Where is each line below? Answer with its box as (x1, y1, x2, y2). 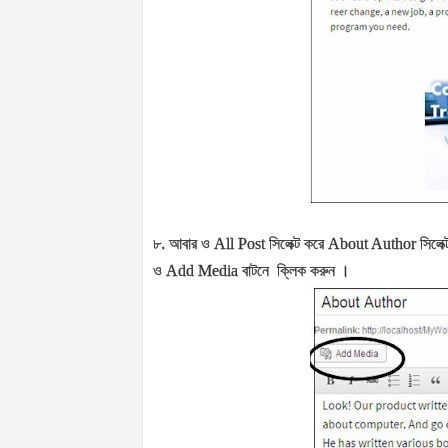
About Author (328, 235, 420, 253)
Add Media (166, 262, 242, 280)
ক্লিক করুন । (277, 262, 350, 280)
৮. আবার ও (153, 235, 214, 253)
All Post (214, 235, 269, 253)
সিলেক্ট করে (269, 235, 328, 253)
